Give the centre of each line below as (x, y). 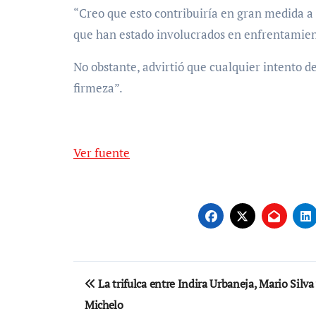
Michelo (104, 305)
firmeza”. (98, 88)
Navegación (134, 275)
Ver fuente (105, 153)
